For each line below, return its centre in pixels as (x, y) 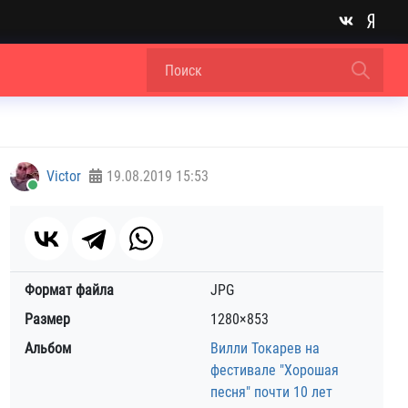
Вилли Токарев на (265, 348)
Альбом (48, 348)
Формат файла (69, 290)
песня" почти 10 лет (271, 392)
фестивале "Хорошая (275, 370)
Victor (64, 176)
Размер (47, 319)
